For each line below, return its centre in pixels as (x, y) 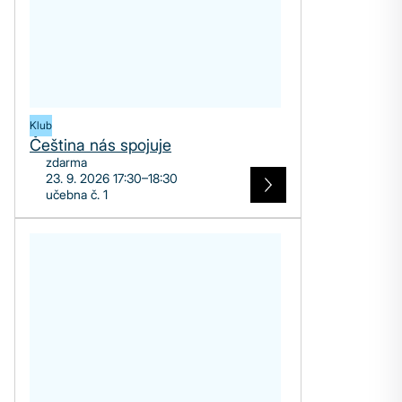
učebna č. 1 (77, 194)
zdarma (66, 162)
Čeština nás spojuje (100, 145)
